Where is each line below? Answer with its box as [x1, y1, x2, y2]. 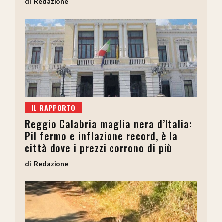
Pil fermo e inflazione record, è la [25, 128, 178, 143]
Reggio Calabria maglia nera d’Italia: [25, 116, 192, 131]
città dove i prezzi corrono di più [25, 140, 172, 155]
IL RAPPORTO [31, 102, 76, 112]
